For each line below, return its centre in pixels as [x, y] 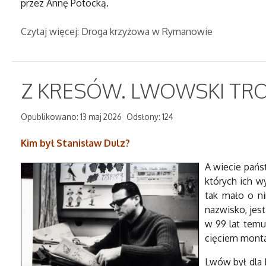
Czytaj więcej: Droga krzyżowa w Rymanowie [117, 31]
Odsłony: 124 [150, 117]
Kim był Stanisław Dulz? [75, 143]
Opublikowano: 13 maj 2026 [71, 117]
